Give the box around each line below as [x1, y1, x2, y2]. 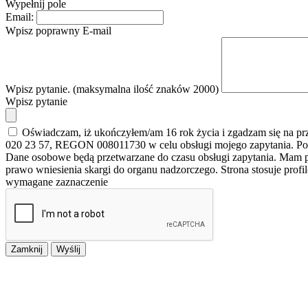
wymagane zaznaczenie [5, 176, 108, 188]
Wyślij [56, 244, 80, 255]
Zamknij [11, 244, 43, 255]
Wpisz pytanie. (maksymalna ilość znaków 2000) [5, 83, 219, 96]
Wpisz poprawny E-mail [5, 25, 111, 37]
